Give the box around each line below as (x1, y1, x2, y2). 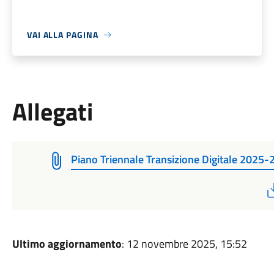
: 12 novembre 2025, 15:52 (121, 235, 247, 252)
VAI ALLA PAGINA (26, 28, 98, 41)
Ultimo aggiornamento (12, 235, 122, 252)
